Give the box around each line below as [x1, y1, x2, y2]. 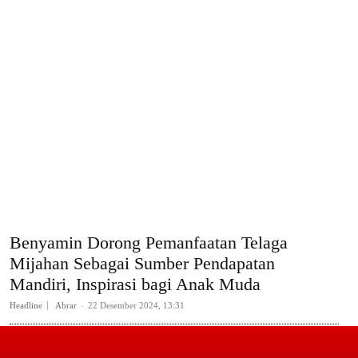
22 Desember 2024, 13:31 [88, 300, 185, 311]
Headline [10, 300, 42, 311]
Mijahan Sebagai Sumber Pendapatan [10, 253, 275, 274]
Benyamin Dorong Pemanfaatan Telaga [10, 233, 288, 253]
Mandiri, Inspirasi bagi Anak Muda [10, 274, 261, 295]
